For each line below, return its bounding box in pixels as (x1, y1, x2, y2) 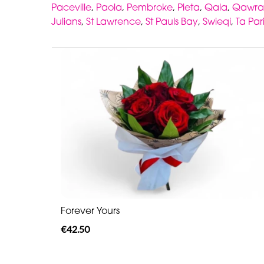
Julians (51, 15, 81, 27)
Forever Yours (61, 204, 120, 217)
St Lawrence (86, 15, 141, 27)
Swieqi (203, 15, 231, 27)
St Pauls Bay (146, 15, 198, 27)
